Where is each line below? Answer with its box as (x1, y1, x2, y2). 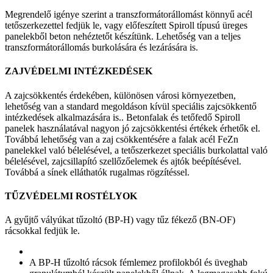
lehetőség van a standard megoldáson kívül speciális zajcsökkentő (5, 101, 257, 112)
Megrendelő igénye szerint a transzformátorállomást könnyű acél (5, 9, 252, 20)
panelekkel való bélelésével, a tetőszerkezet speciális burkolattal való (5, 144, 268, 155)
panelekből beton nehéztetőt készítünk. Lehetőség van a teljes (5, 31, 241, 42)
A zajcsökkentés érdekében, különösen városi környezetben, (5, 90, 236, 101)
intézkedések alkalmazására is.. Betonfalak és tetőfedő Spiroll (5, 112, 240, 122)
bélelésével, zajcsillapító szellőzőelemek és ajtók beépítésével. (5, 155, 241, 166)
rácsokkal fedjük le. (5, 225, 80, 236)
